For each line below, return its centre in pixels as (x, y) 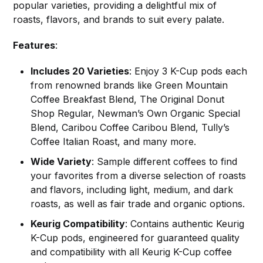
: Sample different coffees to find (165, 161)
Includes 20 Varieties (80, 71)
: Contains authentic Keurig (185, 223)
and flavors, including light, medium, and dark (132, 189)
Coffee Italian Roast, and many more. (114, 141)
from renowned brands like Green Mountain (129, 85)
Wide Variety (61, 161)
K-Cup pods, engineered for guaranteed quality (135, 237)
